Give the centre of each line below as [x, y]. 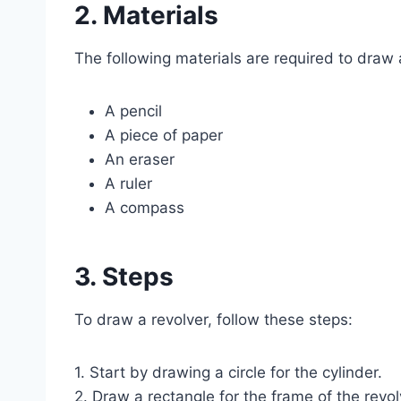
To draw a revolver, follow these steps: [213, 319]
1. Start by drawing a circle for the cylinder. [228, 372]
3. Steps [124, 276]
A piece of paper [164, 135]
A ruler [128, 183]
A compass [145, 207]
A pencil [133, 111]
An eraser [140, 159]
